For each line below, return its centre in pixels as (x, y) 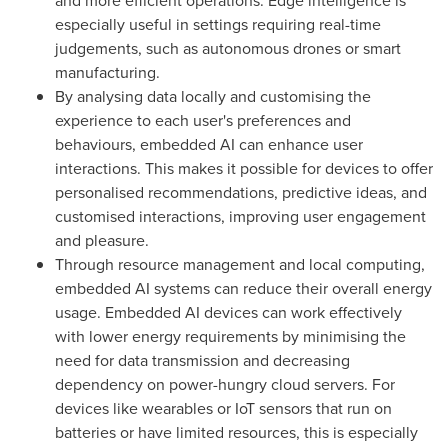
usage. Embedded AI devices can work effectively (228, 312)
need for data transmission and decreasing (202, 360)
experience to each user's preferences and (203, 120)
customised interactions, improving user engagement (240, 216)
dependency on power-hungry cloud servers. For (225, 384)
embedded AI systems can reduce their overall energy (243, 288)
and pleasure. (102, 240)
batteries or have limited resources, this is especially (236, 432)
